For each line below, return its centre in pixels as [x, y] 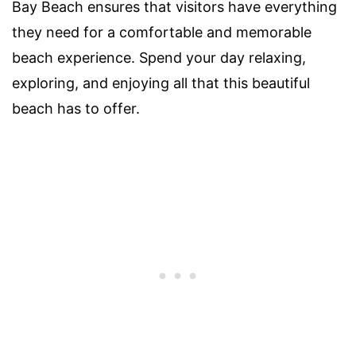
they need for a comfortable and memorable [162, 32]
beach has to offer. [76, 108]
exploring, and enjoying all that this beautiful [161, 83]
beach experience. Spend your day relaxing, [159, 57]
